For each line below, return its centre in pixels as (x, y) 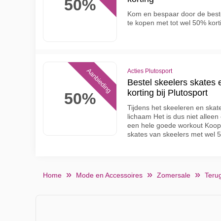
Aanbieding (99, 81)
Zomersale (174, 175)
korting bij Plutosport (167, 93)
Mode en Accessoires (109, 175)
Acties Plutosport (150, 71)
